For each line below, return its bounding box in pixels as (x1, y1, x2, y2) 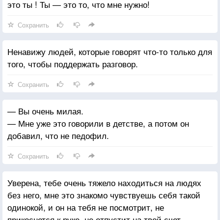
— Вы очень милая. (7, 104, 83, 117)
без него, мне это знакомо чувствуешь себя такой (7, 188, 200, 201)
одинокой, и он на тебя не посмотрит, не (7, 200, 164, 213)
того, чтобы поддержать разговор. (7, 57, 138, 70)
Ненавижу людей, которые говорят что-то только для (7, 45, 212, 57)
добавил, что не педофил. (7, 129, 109, 141)
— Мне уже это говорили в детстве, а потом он (7, 116, 189, 129)
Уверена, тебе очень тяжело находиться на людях (7, 176, 201, 189)
